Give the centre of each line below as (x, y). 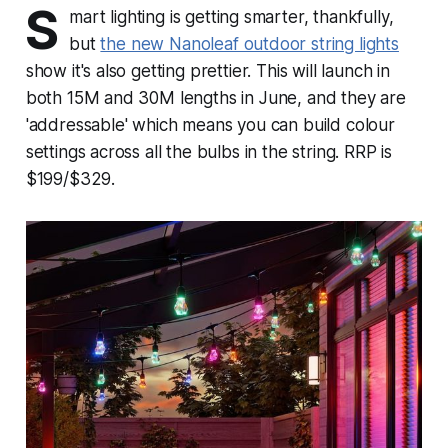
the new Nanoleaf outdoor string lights (249, 43)
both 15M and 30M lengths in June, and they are (215, 97)
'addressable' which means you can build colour (210, 124)
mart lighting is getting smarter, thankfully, (231, 16)
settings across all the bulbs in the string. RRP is (209, 151)
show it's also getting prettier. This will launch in (207, 70)
